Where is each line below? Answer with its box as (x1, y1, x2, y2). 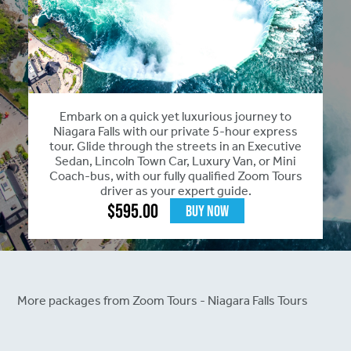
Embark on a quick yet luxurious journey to (60, 109, 291, 125)
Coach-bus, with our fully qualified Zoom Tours (49, 168, 302, 184)
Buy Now (185, 202, 229, 220)
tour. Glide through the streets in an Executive (49, 139, 302, 154)
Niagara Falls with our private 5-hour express (53, 124, 298, 139)
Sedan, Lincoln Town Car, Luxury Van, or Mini (55, 154, 296, 169)
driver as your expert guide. (100, 183, 251, 199)
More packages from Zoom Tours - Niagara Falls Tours (17, 293, 309, 309)
